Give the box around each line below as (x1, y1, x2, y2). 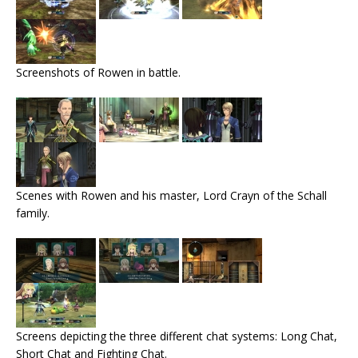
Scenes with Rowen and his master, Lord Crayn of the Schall (16, 188, 327, 204)
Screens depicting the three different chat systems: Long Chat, (16, 328, 337, 344)
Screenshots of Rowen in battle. (16, 65, 181, 81)
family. (16, 205, 50, 221)
